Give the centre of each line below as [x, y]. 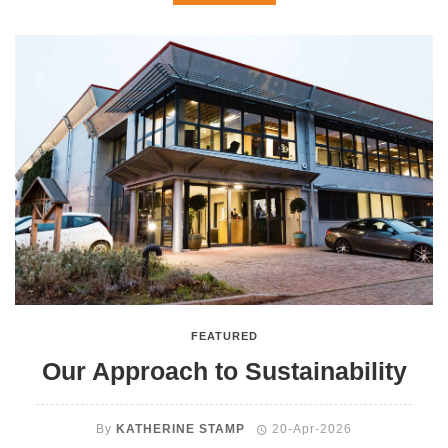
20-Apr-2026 [312, 429]
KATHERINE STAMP [180, 429]
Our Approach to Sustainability [224, 371]
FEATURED [224, 336]
